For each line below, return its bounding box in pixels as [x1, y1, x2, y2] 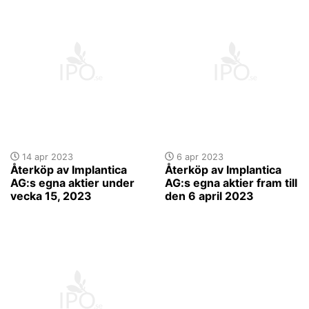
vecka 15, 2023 [10, 188, 92, 203]
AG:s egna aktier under [10, 175, 134, 190]
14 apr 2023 [19, 151, 73, 162]
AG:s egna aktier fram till [165, 175, 297, 190]
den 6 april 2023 [165, 188, 254, 203]
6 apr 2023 [173, 151, 223, 162]
